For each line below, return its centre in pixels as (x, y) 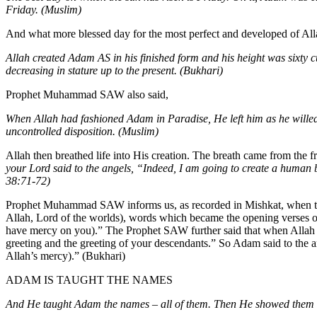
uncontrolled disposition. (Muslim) (82, 131)
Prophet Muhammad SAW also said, (87, 94)
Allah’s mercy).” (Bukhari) (65, 255)
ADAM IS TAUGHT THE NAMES (89, 279)
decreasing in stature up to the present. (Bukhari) (114, 70)
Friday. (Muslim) (44, 9)
